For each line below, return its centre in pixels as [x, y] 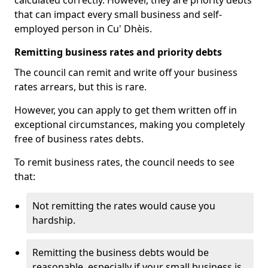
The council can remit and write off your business [126, 72]
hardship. [54, 220]
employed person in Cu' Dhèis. [83, 29]
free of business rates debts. [79, 139]
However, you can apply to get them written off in [126, 110]
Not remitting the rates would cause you [124, 206]
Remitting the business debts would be [121, 252]
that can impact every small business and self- [118, 14]
